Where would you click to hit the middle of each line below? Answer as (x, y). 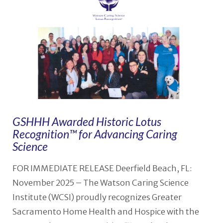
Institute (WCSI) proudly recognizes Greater (97, 198)
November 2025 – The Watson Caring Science (100, 183)
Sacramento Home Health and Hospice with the (106, 212)
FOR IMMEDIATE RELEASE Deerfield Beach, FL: (102, 169)
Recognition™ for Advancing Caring (95, 134)
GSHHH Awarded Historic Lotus (87, 121)
